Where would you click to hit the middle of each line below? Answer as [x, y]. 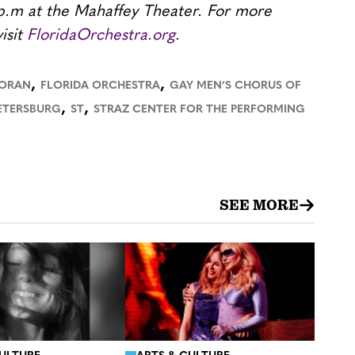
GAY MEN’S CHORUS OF [235, 86]
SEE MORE [260, 205]
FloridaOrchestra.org [101, 35]
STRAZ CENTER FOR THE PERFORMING [199, 109]
